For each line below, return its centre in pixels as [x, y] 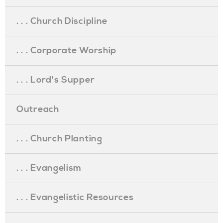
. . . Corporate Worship [67, 51]
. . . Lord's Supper [56, 80]
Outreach [38, 109]
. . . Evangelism [49, 168]
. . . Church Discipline [62, 21]
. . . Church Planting [59, 139]
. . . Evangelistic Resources [75, 197]
